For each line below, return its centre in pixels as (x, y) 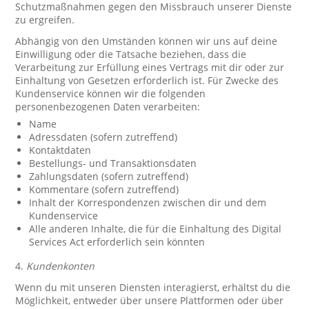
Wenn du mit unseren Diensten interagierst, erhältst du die (153, 287)
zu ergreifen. (45, 20)
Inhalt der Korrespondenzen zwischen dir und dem (148, 202)
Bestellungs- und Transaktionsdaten (113, 163)
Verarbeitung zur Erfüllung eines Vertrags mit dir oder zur (150, 67)
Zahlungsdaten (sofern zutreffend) (109, 176)
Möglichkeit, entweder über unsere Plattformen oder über (150, 300)
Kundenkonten (61, 266)
